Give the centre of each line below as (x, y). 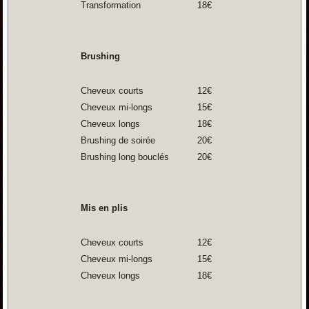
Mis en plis (102, 208)
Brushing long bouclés (123, 157)
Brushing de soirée (116, 141)
